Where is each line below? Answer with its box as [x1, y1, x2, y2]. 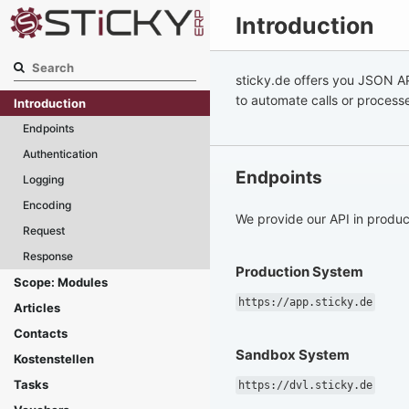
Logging [23, 173, 64, 187]
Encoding [23, 198, 71, 213]
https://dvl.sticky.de [238, 378, 372, 392]
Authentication [23, 147, 98, 162]
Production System [236, 263, 363, 281]
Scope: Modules [14, 275, 108, 290]
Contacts [14, 326, 68, 341]
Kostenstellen [14, 351, 94, 367]
